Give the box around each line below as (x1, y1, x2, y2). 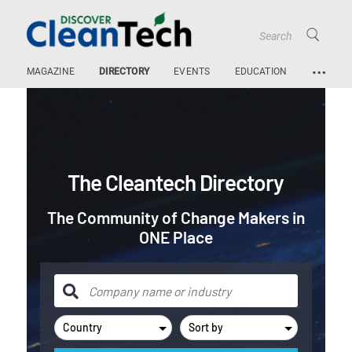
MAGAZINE (26, 65, 75, 77)
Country (62, 321, 102, 335)
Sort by (189, 321, 223, 335)
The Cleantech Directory (68, 169, 284, 196)
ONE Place (138, 227, 213, 247)
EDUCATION (234, 65, 288, 77)
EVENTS (174, 65, 211, 77)
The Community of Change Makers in (46, 207, 305, 228)
